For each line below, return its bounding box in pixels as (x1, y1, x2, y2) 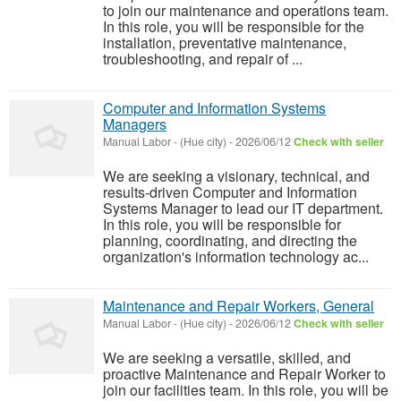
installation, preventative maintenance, (103, 32, 346, 54)
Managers (103, 114, 166, 135)
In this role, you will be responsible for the (103, 16, 364, 38)
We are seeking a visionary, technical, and (103, 166, 370, 187)
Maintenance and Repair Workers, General (103, 295, 374, 317)
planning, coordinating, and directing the (103, 230, 357, 252)
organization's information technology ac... (103, 246, 369, 268)
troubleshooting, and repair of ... (103, 48, 303, 70)
